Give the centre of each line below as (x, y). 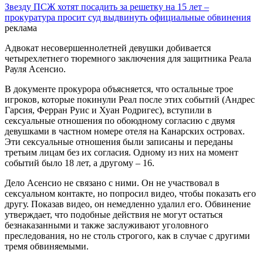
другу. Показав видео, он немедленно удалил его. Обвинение (128, 204)
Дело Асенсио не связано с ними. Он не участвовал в (112, 183)
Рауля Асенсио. (35, 69)
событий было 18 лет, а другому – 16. (80, 163)
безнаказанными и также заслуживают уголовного (107, 225)
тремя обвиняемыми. (47, 247)
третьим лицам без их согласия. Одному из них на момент (122, 153)
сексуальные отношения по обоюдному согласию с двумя (120, 121)
